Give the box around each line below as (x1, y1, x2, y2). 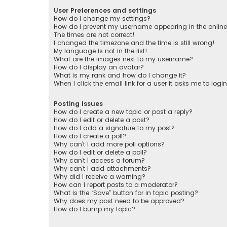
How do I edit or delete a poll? (54, 148, 147, 157)
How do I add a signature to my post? (54, 124, 175, 133)
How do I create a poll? (54, 132, 126, 141)
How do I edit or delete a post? (54, 116, 149, 125)
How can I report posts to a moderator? (54, 180, 178, 190)
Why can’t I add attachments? (54, 164, 151, 173)
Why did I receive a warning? (54, 172, 145, 181)
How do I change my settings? (54, 14, 150, 23)
